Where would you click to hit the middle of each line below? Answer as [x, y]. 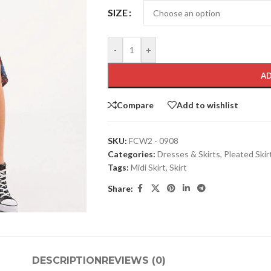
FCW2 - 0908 [153, 141]
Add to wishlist [207, 105]
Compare [135, 105]
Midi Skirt [148, 167]
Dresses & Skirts [188, 154]
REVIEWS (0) [133, 261]
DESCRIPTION [67, 261]
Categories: [131, 154]
